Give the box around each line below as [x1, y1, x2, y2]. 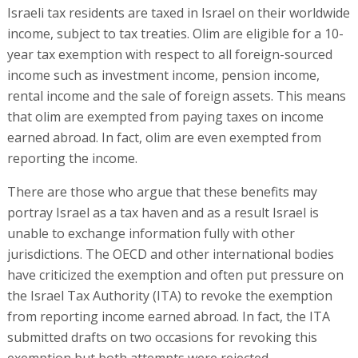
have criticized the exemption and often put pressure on [6, 266, 344, 284]
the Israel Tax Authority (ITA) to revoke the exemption [6, 287, 332, 304]
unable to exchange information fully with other [6, 225, 295, 242]
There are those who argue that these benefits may [6, 183, 317, 201]
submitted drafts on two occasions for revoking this [6, 328, 317, 346]
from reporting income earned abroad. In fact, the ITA [6, 308, 330, 325]
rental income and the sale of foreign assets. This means [6, 87, 346, 105]
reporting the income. [6, 149, 137, 167]
